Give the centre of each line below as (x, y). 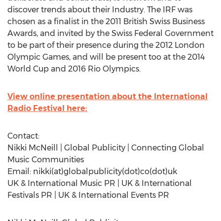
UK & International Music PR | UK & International (100, 183)
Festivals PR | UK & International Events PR (88, 195)
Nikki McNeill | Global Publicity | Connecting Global (106, 148)
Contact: (23, 136)
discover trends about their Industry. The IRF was (100, 10)
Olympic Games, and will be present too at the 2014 (106, 57)
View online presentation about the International (108, 96)
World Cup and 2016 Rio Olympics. (74, 69)
